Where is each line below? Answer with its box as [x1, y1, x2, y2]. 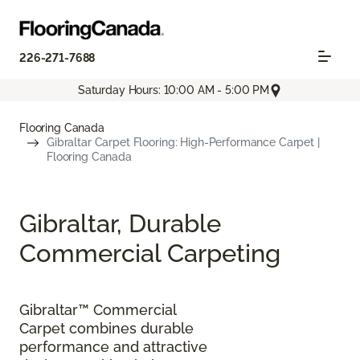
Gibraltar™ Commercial [19, 301, 176, 318]
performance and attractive [19, 337, 207, 355]
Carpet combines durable [19, 319, 194, 337]
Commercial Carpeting [19, 237, 280, 268]
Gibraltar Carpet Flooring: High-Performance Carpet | [47, 135, 320, 149]
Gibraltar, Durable [19, 207, 221, 238]
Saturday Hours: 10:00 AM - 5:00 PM [77, 84, 270, 97]
